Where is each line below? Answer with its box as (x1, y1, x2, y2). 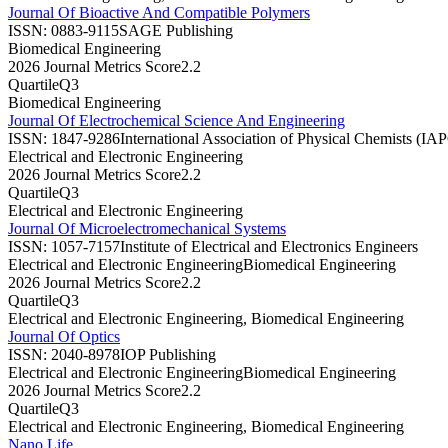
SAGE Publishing (119, 21, 233, 39)
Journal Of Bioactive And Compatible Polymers (8, 3, 310, 21)
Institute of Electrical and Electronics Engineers (120, 237, 418, 255)
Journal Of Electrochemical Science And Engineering (8, 111, 345, 129)
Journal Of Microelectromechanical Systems (8, 219, 286, 237)
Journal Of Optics (8, 327, 120, 345)
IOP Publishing (120, 345, 216, 363)
